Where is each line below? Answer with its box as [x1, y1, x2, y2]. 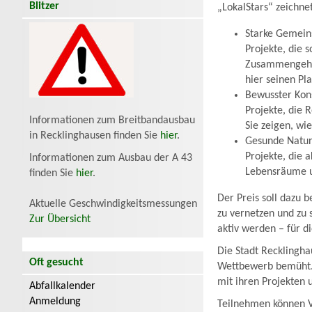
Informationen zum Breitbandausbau [29, 115, 195, 127]
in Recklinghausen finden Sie [29, 130, 160, 142]
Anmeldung [29, 296, 81, 308]
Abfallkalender [29, 281, 95, 292]
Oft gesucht [29, 257, 84, 269]
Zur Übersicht [29, 214, 91, 226]
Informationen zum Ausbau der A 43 [29, 153, 192, 164]
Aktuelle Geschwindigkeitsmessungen [29, 198, 197, 210]
